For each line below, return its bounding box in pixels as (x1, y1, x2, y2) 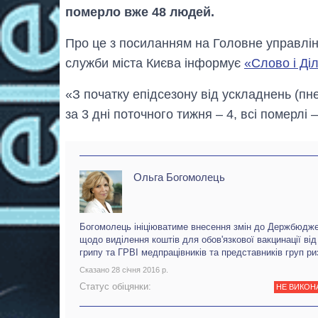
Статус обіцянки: (79, 280, 151, 292)
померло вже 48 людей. (65, 5, 214, 20)
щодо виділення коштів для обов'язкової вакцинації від (79, 234, 317, 246)
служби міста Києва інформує (65, 56, 244, 71)
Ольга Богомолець (133, 171, 225, 184)
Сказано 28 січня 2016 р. (79, 265, 168, 275)
